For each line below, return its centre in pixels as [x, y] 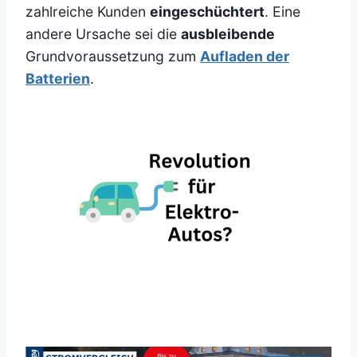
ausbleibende [228, 34]
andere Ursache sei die [103, 34]
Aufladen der [245, 57]
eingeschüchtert [207, 12]
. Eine [282, 12]
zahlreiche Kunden [88, 12]
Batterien [58, 79]
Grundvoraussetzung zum [113, 57]
